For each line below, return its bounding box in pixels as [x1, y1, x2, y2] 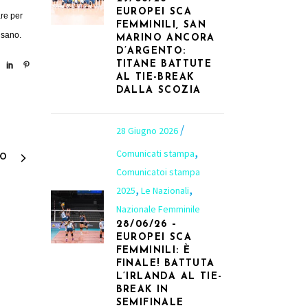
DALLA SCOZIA [115, 85, 201, 96]
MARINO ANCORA [115, 33, 215, 44]
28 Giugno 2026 [115, 124, 180, 137]
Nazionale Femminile [115, 203, 200, 216]
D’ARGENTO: [115, 46, 186, 57]
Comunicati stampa [115, 147, 195, 160]
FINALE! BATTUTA [115, 258, 215, 269]
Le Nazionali [140, 184, 189, 197]
